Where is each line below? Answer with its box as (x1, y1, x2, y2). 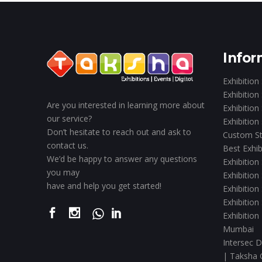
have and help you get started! (47, 180, 161, 192)
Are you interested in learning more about (47, 99, 205, 111)
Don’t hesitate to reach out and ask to (47, 126, 191, 138)
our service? (47, 113, 92, 125)
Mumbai (223, 223, 254, 235)
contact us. (47, 140, 88, 151)
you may (47, 167, 80, 178)
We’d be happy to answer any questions (47, 153, 197, 165)
